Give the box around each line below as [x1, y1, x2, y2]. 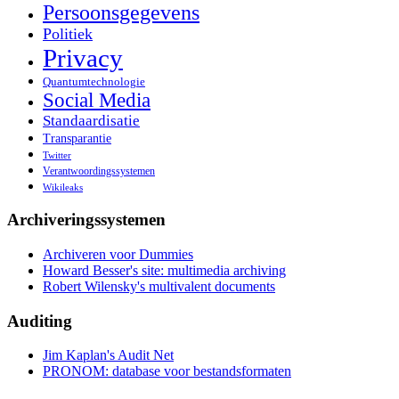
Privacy [43, 43, 123, 72]
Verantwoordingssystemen [43, 164, 155, 177]
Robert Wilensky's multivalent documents [43, 278, 275, 294]
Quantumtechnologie [43, 75, 145, 88]
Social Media [43, 88, 151, 111]
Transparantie [43, 131, 111, 145]
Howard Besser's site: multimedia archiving [43, 262, 286, 278]
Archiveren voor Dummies [43, 246, 193, 262]
